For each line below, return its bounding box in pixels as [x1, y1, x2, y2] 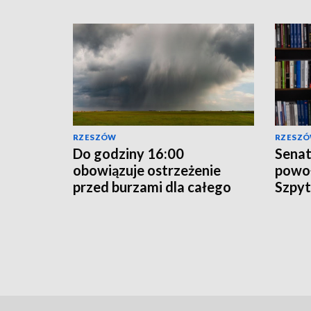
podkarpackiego [73, 211, 176, 228]
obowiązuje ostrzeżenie [73, 161, 221, 178]
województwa [73, 194, 163, 212]
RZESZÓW [73, 132, 117, 142]
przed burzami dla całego [73, 178, 231, 195]
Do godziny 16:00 [73, 144, 184, 162]
